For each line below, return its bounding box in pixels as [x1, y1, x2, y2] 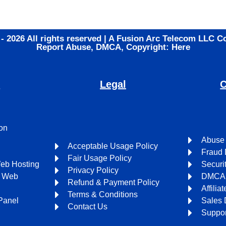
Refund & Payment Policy [68, 178, 160, 187]
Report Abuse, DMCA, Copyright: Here [36, 42, 190, 52]
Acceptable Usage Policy [68, 142, 158, 151]
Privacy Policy [68, 166, 119, 175]
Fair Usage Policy [68, 154, 132, 163]
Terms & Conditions [68, 190, 138, 199]
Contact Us [68, 202, 108, 211]
